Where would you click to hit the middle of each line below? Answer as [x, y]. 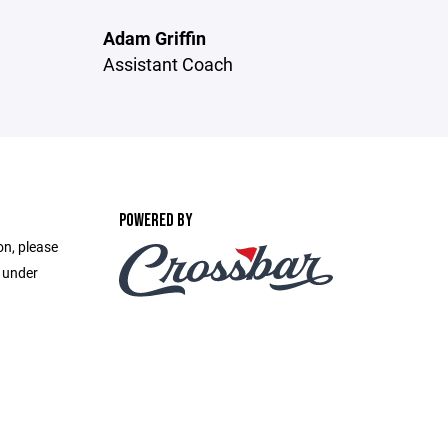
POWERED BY [155, 220]
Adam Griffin [155, 38]
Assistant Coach [168, 64]
